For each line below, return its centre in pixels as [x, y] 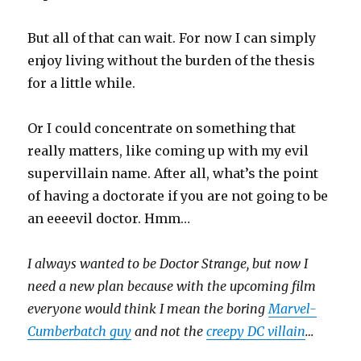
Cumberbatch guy [80, 332]
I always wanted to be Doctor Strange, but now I [168, 264]
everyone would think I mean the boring [148, 309]
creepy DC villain [256, 332]
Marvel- [293, 309]
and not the [169, 332]
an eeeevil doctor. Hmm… [109, 219]
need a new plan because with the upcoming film [172, 286]
